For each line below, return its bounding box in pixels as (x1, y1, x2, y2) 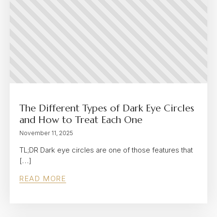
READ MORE (19, 174, 66, 183)
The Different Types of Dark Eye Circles (19, 102, 194, 114)
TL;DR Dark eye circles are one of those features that (19, 145, 193, 155)
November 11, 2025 (19, 129, 73, 137)
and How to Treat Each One (19, 114, 142, 126)
